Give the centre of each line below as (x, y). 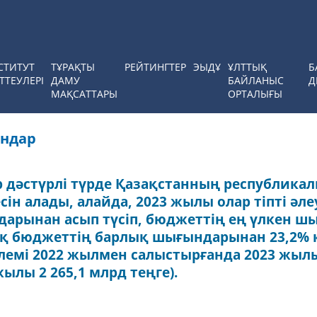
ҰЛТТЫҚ (247, 67)
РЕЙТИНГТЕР (155, 67)
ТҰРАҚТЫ (73, 67)
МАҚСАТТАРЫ (84, 94)
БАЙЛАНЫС (256, 80)
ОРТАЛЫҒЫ (255, 94)
